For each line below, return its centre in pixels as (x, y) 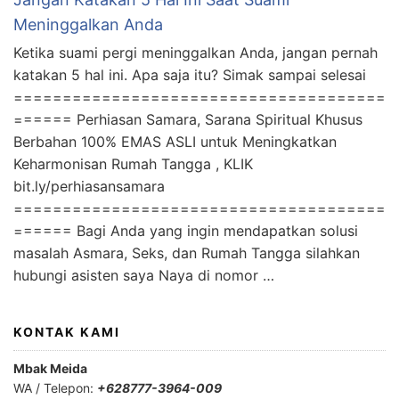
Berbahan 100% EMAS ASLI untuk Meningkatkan (175, 142)
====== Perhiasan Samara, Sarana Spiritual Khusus (188, 120)
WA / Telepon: (55, 388)
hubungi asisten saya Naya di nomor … (144, 276)
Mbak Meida (50, 369)
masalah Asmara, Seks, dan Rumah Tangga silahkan (187, 253)
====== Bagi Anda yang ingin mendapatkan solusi (186, 231)
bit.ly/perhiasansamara (89, 187)
